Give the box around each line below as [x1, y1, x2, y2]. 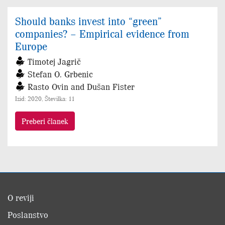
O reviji [8, 192, 34, 203]
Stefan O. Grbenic [28, 68, 93, 80]
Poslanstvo [8, 209, 48, 220]
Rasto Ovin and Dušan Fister [28, 81, 135, 92]
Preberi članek [22, 116, 68, 126]
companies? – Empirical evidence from [15, 27, 189, 40]
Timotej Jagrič [28, 56, 81, 67]
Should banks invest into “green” [15, 14, 162, 28]
